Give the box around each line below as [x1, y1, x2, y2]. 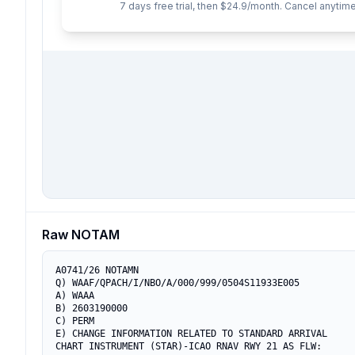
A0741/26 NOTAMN [55, 265, 139, 276]
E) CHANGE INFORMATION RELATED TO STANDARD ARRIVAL [55, 328, 327, 339]
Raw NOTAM [42, 227, 120, 242]
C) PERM [55, 315, 94, 326]
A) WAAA [55, 290, 94, 301]
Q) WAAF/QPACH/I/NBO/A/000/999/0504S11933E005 [55, 277, 300, 288]
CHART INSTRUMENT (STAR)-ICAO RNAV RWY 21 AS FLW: [55, 341, 322, 352]
